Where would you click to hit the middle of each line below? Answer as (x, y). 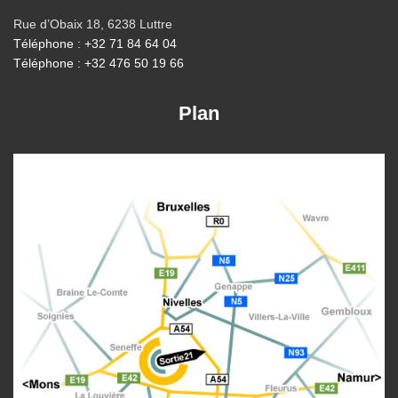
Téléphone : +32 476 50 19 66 (99, 63)
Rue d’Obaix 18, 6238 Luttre (93, 24)
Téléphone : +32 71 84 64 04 (95, 44)
